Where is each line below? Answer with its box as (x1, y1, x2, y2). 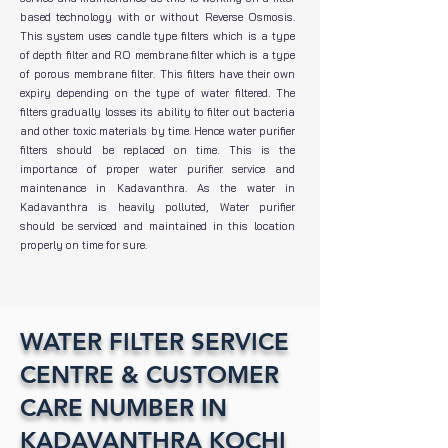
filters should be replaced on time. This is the (20, 143, 295, 157)
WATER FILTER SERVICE (20, 327, 289, 356)
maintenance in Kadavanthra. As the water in (20, 181, 295, 195)
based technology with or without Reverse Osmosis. (20, 10, 295, 24)
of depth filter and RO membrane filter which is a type (20, 48, 295, 62)
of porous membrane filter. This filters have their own (20, 67, 295, 81)
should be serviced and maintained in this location (20, 219, 295, 233)
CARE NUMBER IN (20, 393, 227, 422)
